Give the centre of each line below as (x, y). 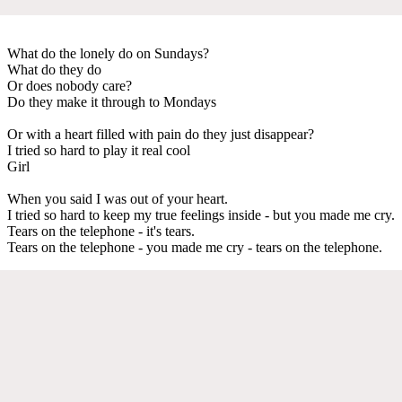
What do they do (54, 69)
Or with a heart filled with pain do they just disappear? (161, 134)
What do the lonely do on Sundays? (108, 53)
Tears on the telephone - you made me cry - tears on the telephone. (195, 247)
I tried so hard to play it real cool (99, 150)
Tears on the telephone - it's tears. (101, 231)
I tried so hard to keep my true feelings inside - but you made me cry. (201, 214)
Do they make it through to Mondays (112, 101)
